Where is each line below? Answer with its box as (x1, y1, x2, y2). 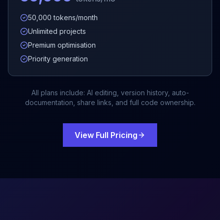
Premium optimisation (28, 41, 96, 49)
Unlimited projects (28, 27, 86, 35)
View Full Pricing (75, 130, 137, 140)
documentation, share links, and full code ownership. (25, 98, 195, 107)
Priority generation (28, 55, 88, 63)
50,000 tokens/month (28, 13, 98, 22)
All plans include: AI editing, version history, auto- (31, 88, 189, 97)
